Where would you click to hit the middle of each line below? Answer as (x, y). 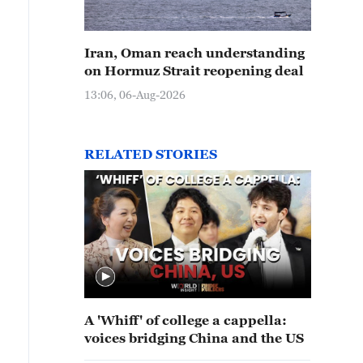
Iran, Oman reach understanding (194, 53)
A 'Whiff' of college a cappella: (186, 320)
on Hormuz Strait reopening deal (194, 70)
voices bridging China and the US (194, 338)
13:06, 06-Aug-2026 (135, 94)
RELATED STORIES (151, 154)
